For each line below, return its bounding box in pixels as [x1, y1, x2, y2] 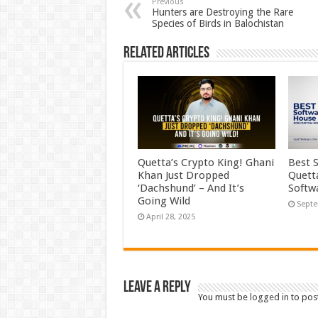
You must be [197, 292, 250, 303]
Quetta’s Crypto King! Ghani [137, 156, 274, 170]
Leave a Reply [123, 280, 191, 297]
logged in [249, 292, 289, 303]
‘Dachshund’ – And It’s [137, 182, 244, 195]
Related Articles [123, 45, 209, 62]
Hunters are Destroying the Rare [151, 6, 293, 18]
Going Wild [137, 194, 190, 208]
